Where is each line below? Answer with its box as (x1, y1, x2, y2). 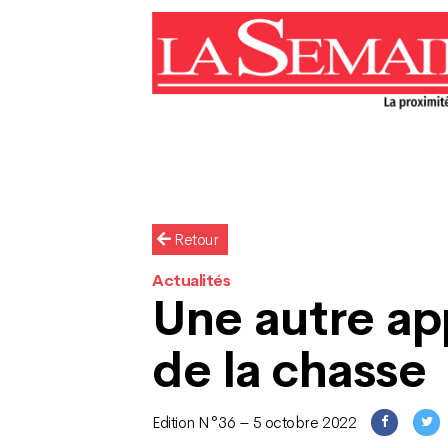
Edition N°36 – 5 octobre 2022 (152, 412, 357, 433)
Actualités (152, 270, 231, 291)
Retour (170, 229, 219, 250)
